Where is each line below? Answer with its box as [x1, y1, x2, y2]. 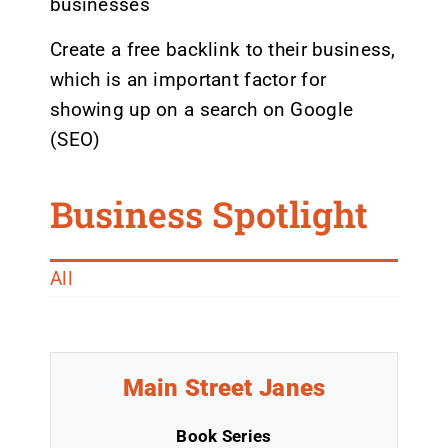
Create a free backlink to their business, [49, 38, 396, 62]
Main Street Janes [122, 373, 326, 403]
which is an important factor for [49, 68, 327, 92]
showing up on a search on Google [49, 98, 354, 122]
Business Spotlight [49, 190, 368, 239]
